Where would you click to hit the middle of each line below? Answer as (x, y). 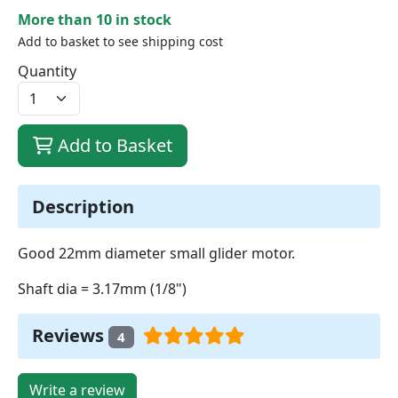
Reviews (70, 335)
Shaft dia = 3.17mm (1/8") (102, 288)
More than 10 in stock (95, 19)
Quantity (47, 71)
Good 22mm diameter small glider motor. (156, 253)
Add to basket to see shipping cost (120, 41)
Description (83, 206)
